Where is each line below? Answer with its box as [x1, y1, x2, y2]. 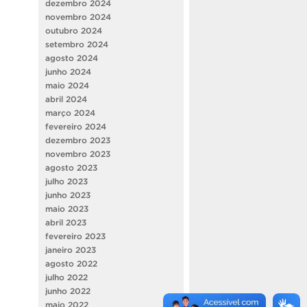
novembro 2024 [45, 12, 111, 21]
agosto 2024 [45, 53, 98, 62]
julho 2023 [45, 176, 88, 186]
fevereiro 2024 [45, 121, 106, 131]
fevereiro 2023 [45, 231, 106, 241]
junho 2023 [45, 190, 90, 199]
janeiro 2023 [45, 245, 96, 254]
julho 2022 [45, 272, 88, 282]
